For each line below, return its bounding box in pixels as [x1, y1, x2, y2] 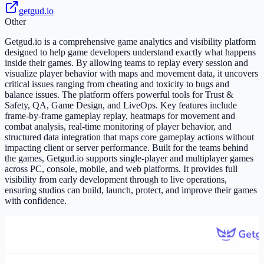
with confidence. [5, 196, 67, 206]
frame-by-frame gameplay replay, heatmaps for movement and [5, 111, 235, 121]
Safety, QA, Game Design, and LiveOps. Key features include [5, 100, 237, 111]
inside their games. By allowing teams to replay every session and [5, 58, 248, 68]
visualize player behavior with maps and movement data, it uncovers [5, 68, 258, 79]
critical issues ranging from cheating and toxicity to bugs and [5, 79, 229, 90]
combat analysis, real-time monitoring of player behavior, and [5, 121, 232, 132]
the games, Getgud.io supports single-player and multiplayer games [5, 153, 253, 164]
